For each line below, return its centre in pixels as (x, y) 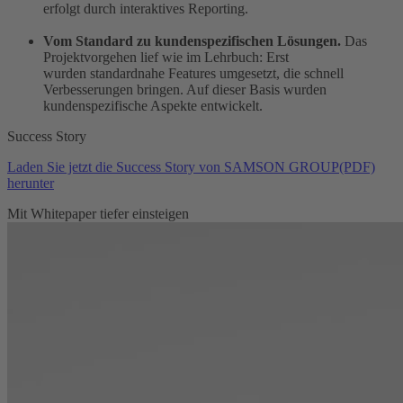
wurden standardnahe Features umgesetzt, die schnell (193, 74)
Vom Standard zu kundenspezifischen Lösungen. (192, 41)
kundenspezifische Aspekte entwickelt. (153, 106)
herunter (31, 184)
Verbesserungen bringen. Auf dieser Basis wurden (185, 90)
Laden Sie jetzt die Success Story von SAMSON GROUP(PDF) (191, 167)
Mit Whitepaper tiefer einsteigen (98, 214)
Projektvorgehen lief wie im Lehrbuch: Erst (166, 58)
